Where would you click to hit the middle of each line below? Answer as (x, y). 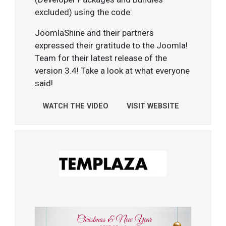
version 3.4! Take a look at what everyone (112, 70)
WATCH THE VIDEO (76, 106)
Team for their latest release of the (101, 58)
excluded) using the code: (84, 12)
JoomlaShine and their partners (95, 33)
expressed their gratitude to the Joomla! (111, 45)
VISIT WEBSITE (153, 106)
